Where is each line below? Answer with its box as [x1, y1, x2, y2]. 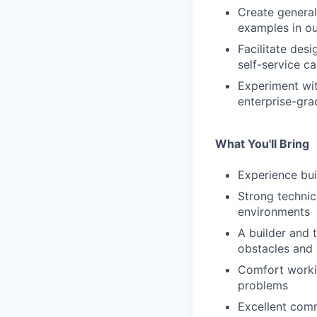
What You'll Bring [215, 137, 309, 151]
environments [238, 204, 310, 219]
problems [238, 278, 288, 292]
